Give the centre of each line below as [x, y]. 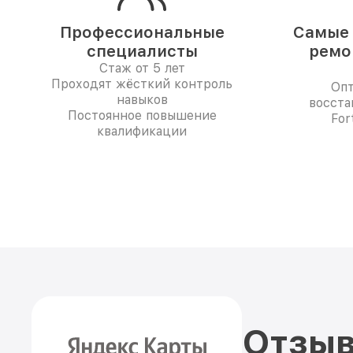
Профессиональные [142, 32]
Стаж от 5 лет [142, 68]
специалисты [142, 51]
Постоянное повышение [142, 115]
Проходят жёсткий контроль [142, 84]
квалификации [142, 131]
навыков [142, 100]
